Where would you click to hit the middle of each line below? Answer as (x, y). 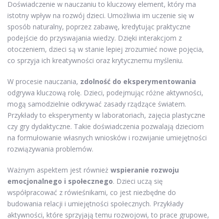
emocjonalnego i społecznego (60, 181)
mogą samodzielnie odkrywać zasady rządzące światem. (97, 104)
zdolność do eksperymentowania (138, 82)
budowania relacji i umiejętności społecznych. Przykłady (95, 204)
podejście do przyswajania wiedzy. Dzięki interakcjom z (95, 38)
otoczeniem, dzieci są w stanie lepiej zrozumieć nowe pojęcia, (106, 49)
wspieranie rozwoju (145, 170)
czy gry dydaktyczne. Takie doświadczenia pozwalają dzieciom (106, 127)
